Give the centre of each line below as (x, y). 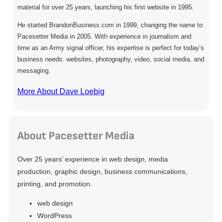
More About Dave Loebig (61, 91)
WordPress (54, 216)
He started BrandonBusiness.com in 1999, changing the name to (110, 25)
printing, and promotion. (55, 184)
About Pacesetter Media (76, 136)
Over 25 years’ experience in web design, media (92, 159)
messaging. (34, 71)
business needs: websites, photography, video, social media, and (111, 59)
